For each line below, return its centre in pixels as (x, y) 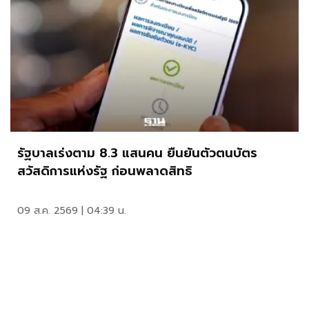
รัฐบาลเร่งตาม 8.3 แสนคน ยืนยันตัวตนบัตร (137, 153)
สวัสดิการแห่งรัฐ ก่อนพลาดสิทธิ (105, 171)
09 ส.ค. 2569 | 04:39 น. (72, 211)
